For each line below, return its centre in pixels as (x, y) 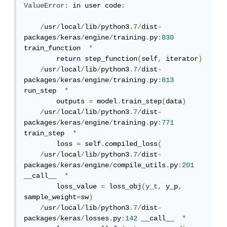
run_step (46, 91)
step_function (111, 59)
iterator (182, 59)
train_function (58, 48)
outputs (74, 102)
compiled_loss (133, 144)
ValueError (46, 6)
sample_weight (52, 197)
